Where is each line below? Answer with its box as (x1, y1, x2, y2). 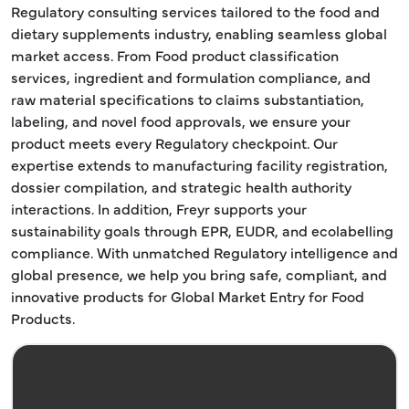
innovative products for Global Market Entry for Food (11, 286, 364, 306)
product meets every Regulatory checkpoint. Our (11, 132, 338, 152)
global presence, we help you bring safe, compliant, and (11, 264, 387, 284)
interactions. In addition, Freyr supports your (11, 198, 307, 218)
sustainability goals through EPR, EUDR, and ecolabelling (11, 220, 393, 240)
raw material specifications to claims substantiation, (11, 89, 364, 109)
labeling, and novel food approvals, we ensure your (11, 110, 351, 131)
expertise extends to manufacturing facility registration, (11, 154, 388, 174)
